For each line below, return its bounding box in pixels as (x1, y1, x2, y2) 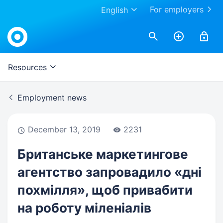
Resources (8, 62, 47, 72)
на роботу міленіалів (17, 200, 151, 216)
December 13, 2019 (28, 124, 101, 134)
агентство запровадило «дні (17, 164, 202, 180)
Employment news (17, 93, 87, 103)
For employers (150, 4, 204, 14)
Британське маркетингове (17, 146, 188, 162)
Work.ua (7, 21, 37, 31)
